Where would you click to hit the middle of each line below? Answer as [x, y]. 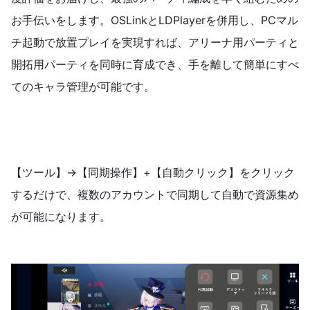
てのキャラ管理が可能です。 [83, 87]
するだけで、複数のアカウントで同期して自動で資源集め [155, 195]
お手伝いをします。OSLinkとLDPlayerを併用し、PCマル [155, 20]
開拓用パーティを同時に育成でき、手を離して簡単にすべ [155, 65]
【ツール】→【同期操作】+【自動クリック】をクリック [153, 173]
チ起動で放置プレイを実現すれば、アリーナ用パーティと [155, 43]
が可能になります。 [61, 217]
